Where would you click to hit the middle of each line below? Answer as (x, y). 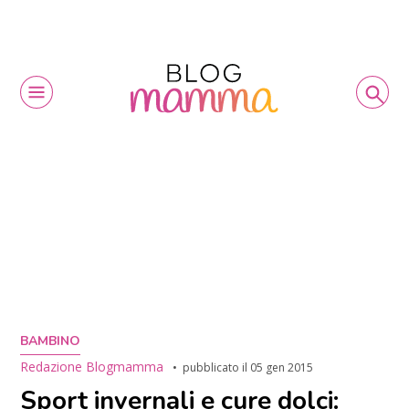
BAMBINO (51, 341)
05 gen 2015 (282, 367)
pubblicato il (217, 367)
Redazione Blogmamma (92, 366)
